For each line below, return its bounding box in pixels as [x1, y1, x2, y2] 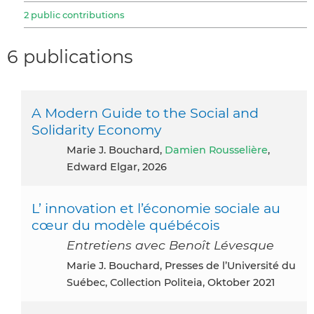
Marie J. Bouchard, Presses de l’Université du [67, 259, 76, 272]
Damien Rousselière [165, 143, 268, 156]
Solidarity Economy [32, 121, 161, 138]
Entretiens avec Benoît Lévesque [67, 237, 274, 252]
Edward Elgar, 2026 [67, 160, 167, 173]
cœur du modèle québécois [32, 216, 219, 233]
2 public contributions [24, 8, 124, 20]
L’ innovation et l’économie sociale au [32, 199, 280, 217]
